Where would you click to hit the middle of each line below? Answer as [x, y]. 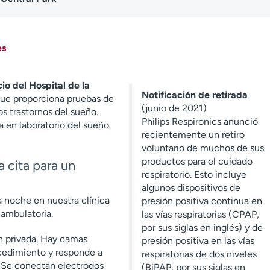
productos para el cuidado [197, 161]
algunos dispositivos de [191, 188]
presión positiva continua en [202, 201]
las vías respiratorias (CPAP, [200, 214]
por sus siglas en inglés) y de [202, 228]
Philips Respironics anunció [199, 121]
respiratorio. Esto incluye [194, 174]
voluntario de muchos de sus [202, 148]
